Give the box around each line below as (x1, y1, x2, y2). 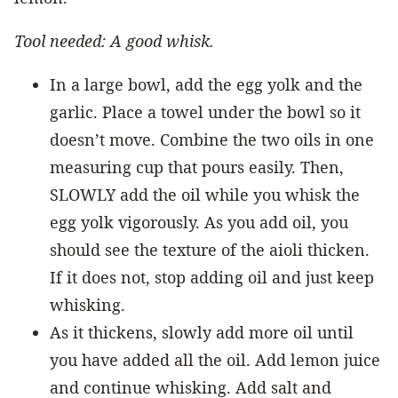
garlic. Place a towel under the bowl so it (50, 100, 361, 123)
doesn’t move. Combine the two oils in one (50, 128, 374, 150)
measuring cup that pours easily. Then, (50, 155, 344, 178)
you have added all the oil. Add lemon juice (50, 348, 380, 370)
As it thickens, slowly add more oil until (50, 321, 354, 343)
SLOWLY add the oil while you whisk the (50, 183, 360, 205)
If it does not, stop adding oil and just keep (50, 266, 374, 288)
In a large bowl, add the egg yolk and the (50, 73, 362, 95)
